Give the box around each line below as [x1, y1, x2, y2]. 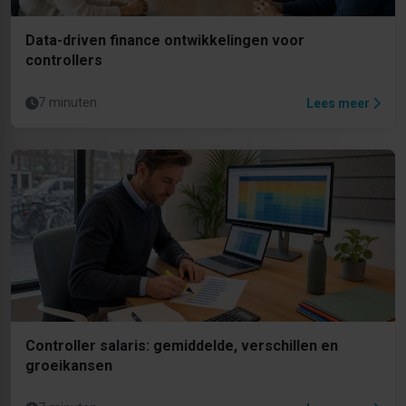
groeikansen [25, 357, 112, 375]
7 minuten [38, 95, 97, 111]
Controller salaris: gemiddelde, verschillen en [25, 337, 338, 355]
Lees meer [306, 95, 372, 111]
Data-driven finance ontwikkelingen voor [25, 32, 304, 50]
